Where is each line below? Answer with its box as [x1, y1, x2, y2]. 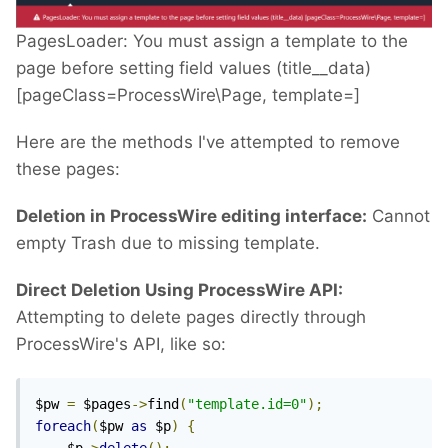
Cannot [367, 205, 430, 226]
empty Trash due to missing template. [16, 232, 320, 253]
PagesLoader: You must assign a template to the [16, 30, 408, 51]
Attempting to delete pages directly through [16, 306, 366, 327]
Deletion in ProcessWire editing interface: [16, 205, 367, 226]
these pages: [16, 158, 120, 179]
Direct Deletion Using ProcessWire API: [16, 279, 343, 300]
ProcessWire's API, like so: [16, 333, 226, 354]
